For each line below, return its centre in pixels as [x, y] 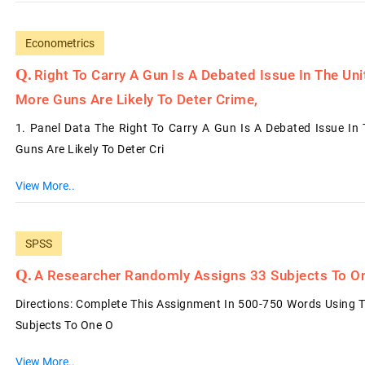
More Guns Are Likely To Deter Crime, [136, 99]
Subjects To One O [64, 325]
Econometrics [59, 43]
